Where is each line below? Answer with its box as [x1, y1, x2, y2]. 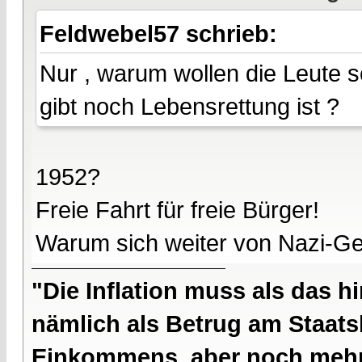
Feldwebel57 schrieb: [40, 20, 284, 47]
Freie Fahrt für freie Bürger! [36, 196, 319, 223]
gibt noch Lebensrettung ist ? [40, 92, 339, 120]
